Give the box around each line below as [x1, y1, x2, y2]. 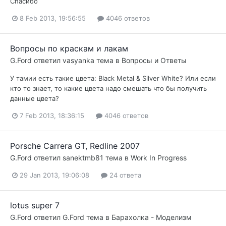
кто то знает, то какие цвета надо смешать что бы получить [10, 84, 207, 92]
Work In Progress [131, 153, 187, 162]
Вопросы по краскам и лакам [10, 43, 128, 53]
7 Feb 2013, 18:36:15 [20, 111, 84, 120]
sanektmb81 [63, 153, 103, 162]
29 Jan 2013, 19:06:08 [20, 171, 89, 180]
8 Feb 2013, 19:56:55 [20, 14, 86, 22]
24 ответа [107, 171, 141, 180]
